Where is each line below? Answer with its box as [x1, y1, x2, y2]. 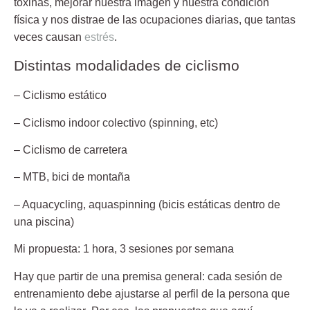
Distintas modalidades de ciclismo [14, 57, 239, 74]
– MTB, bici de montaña [14, 171, 130, 183]
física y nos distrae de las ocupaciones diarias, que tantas [14, 13, 295, 26]
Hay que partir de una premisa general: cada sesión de [14, 270, 282, 282]
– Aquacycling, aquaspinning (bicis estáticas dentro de [14, 198, 280, 210]
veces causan [14, 30, 84, 43]
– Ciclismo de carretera [14, 144, 127, 156]
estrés [84, 30, 114, 43]
